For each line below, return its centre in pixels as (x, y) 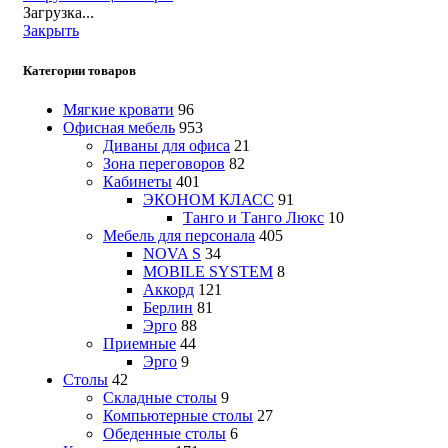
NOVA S (172, 253)
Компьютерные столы (178, 415)
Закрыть (51, 31)
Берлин (168, 307)
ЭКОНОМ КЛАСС (208, 199)
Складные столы (160, 397)
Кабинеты (137, 181)
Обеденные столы (164, 433)
